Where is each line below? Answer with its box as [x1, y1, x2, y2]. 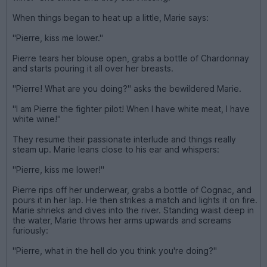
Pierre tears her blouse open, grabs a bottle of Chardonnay [13, 52, 249, 63]
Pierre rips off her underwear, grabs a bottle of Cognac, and [13, 184, 252, 195]
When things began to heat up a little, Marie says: [13, 12, 209, 23]
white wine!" [13, 113, 61, 124]
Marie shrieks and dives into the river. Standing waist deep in [13, 204, 254, 215]
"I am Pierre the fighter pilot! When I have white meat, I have [13, 103, 250, 114]
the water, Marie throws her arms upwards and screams [13, 215, 231, 225]
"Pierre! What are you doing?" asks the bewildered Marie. [13, 83, 241, 94]
